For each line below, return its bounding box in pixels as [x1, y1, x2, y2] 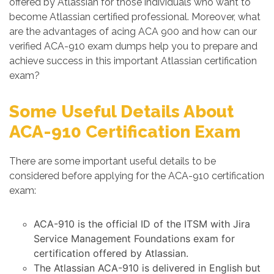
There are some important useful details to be [9, 155, 216, 167]
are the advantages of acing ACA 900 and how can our [9, 26, 257, 37]
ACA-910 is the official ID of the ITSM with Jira [34, 218, 250, 230]
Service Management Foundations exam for [34, 232, 235, 245]
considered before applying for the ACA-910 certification [9, 170, 264, 182]
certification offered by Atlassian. [34, 247, 188, 259]
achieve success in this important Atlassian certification [9, 55, 257, 67]
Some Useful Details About [9, 102, 234, 122]
